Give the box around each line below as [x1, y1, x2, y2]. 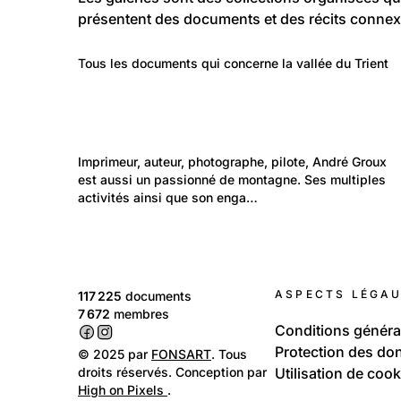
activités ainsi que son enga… [78, 190, 258, 206]
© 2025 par [78, 346, 151, 363]
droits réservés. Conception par [78, 364, 267, 380]
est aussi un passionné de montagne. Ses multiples [78, 172, 389, 188]
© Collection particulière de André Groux [94, 168, 347, 184]
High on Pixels [78, 382, 167, 398]
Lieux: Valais [92, 49, 157, 64]
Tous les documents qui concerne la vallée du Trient [78, 55, 388, 72]
